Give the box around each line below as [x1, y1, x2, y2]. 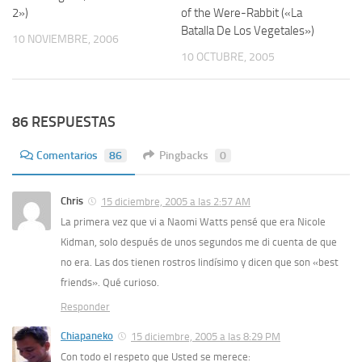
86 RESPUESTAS [12, 113, 116, 132]
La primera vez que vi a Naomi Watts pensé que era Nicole [61, 216, 326, 229]
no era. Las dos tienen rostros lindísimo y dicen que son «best [61, 256, 339, 269]
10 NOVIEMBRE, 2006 [12, 32, 119, 46]
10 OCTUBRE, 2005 [181, 50, 275, 64]
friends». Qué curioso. [61, 276, 159, 289]
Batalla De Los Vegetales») [181, 23, 314, 38]
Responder [61, 301, 110, 314]
